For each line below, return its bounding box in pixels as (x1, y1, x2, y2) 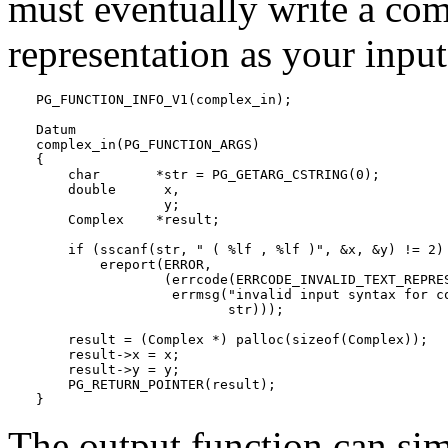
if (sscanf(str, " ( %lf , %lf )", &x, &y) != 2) (36, 241, 444, 257)
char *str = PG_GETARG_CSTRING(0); (36, 166, 380, 182)
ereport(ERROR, (36, 256, 212, 272)
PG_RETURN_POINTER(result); (36, 376, 276, 392)
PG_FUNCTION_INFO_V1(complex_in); (36, 91, 292, 107)
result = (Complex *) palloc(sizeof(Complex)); (36, 331, 428, 347)
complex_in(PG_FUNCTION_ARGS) (36, 136, 260, 152)
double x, (36, 181, 180, 197)
